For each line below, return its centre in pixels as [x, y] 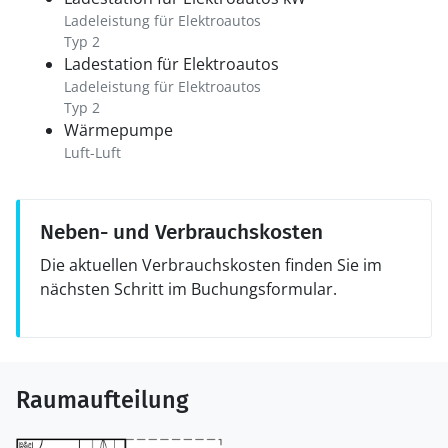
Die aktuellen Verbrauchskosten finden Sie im [211, 265]
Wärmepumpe [118, 130]
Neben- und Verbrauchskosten [181, 232]
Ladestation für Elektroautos [171, 64]
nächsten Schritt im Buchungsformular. [188, 289]
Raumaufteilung [102, 400]
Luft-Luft [92, 152]
